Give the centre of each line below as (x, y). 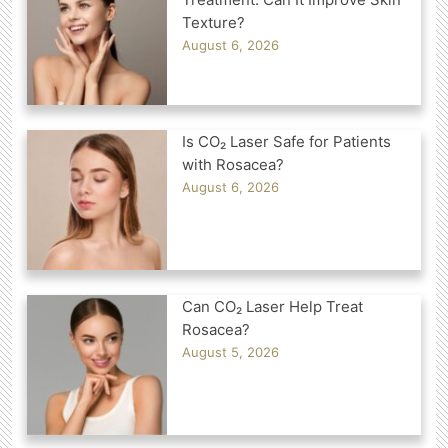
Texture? (213, 22)
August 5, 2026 (230, 351)
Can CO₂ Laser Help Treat (272, 306)
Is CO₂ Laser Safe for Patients (286, 141)
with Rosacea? (233, 164)
